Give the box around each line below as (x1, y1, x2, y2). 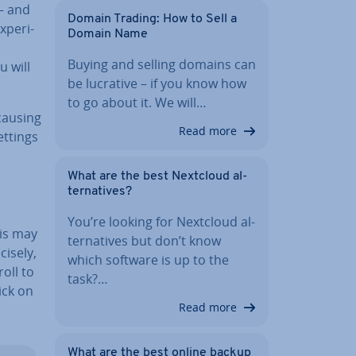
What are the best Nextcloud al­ (68, 170, 247, 183)
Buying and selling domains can (68, 56, 256, 73)
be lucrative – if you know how (68, 75, 246, 92)
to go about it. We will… (68, 94, 207, 111)
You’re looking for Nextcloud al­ (68, 213, 255, 230)
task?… (68, 270, 108, 288)
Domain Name (68, 28, 148, 41)
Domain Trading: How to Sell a (68, 13, 237, 25)
